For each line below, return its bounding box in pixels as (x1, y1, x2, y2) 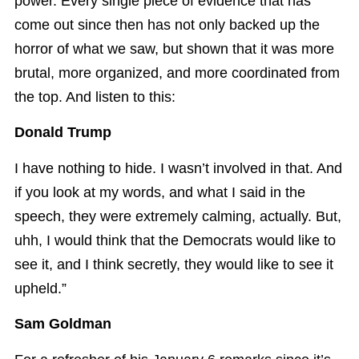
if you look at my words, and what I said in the (14, 184, 305, 200)
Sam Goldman (14, 316, 111, 333)
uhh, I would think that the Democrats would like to (14, 232, 336, 248)
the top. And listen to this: (14, 88, 175, 105)
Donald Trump (14, 124, 111, 141)
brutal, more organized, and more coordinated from (14, 64, 340, 81)
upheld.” (14, 280, 67, 296)
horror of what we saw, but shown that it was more (14, 40, 334, 57)
